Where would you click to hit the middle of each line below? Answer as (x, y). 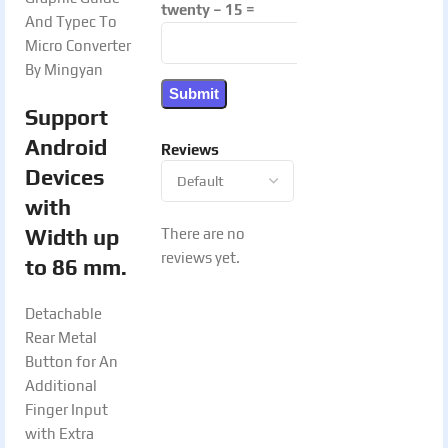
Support (66, 116)
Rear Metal (61, 337)
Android (66, 146)
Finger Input (66, 409)
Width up (72, 236)
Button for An (71, 361)
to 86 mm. (76, 266)
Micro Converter (78, 45)
